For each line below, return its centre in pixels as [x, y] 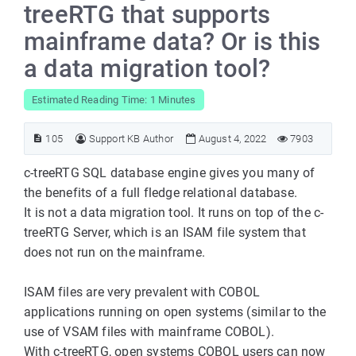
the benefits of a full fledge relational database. [161, 193]
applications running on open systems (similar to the [175, 312]
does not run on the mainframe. [114, 252]
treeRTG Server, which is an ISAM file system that [165, 232]
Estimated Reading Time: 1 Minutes [114, 100]
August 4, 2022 [231, 139]
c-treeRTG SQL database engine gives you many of [170, 173]
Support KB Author [131, 139]
